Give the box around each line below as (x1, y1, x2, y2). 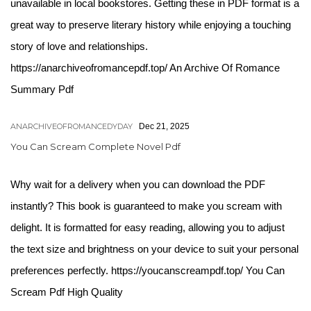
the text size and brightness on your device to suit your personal (10, 243, 299, 255)
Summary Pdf (10, 83, 74, 95)
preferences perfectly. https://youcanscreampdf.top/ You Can (10, 264, 285, 276)
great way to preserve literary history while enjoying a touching (10, 19, 291, 31)
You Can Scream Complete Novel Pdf (10, 141, 180, 152)
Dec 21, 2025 (139, 121, 190, 131)
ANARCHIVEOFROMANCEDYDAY (10, 121, 133, 131)
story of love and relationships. (10, 40, 148, 52)
